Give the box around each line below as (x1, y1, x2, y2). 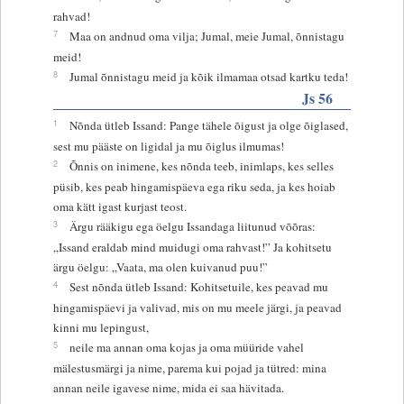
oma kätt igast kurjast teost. (52, 197, 187, 215)
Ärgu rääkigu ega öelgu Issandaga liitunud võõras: (69, 217, 316, 234)
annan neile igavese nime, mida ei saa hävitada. (52, 379, 284, 396)
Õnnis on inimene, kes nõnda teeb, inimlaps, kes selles (69, 157, 334, 174)
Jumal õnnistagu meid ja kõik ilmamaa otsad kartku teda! (69, 68, 348, 85)
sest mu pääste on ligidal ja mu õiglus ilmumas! (52, 137, 284, 154)
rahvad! (52, 7, 90, 24)
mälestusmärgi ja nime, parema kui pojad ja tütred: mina (52, 359, 326, 376)
